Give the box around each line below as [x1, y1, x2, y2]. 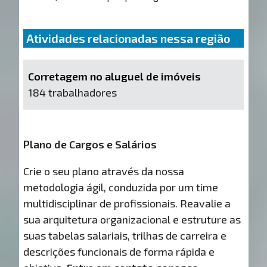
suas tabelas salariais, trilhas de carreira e [23, 228, 227, 242]
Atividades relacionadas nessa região [26, 30, 231, 45]
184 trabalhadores [27, 85, 117, 99]
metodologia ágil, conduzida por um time [23, 180, 219, 194]
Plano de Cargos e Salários [23, 137, 157, 151]
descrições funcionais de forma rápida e [23, 244, 215, 258]
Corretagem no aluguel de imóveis [27, 69, 201, 83]
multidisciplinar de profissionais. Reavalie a [23, 196, 231, 210]
